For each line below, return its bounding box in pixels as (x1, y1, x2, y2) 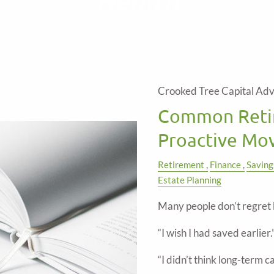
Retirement (158, 159, 204, 170)
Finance (210, 159, 241, 170)
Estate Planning (158, 174, 221, 186)
